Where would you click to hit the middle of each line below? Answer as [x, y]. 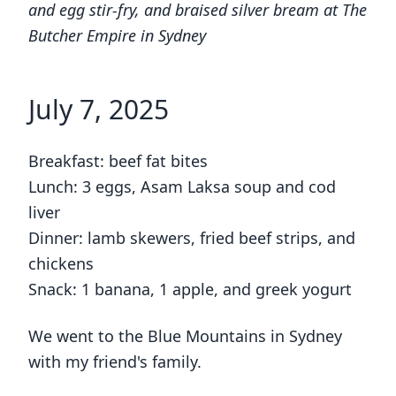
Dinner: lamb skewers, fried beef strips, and [192, 238]
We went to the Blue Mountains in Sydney [185, 336]
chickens [61, 264]
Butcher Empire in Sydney [117, 36]
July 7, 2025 [99, 110]
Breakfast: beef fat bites [118, 161]
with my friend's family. [115, 362]
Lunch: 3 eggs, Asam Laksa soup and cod [182, 187]
